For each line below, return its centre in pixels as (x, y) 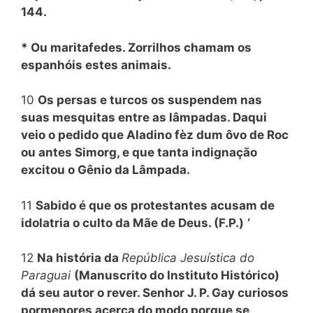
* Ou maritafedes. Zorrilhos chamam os (136, 47)
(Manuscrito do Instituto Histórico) (177, 275)
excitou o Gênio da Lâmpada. (105, 170)
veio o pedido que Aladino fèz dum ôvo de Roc (155, 135)
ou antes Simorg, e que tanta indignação (139, 152)
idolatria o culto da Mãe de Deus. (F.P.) (132, 223)
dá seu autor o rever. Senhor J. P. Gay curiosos (155, 293)
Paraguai (48, 275)
